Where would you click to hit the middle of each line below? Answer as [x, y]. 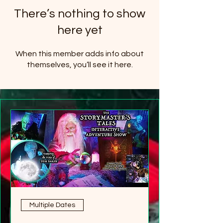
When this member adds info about [80, 54]
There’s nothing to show [80, 14]
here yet [80, 30]
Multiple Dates [52, 205]
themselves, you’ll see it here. [80, 65]
